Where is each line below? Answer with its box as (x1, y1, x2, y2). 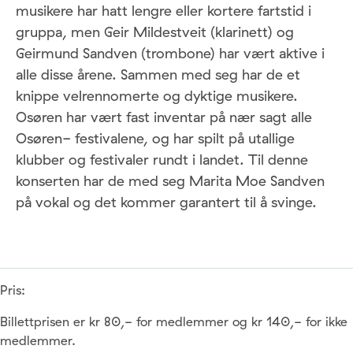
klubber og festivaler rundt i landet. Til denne (16, 150, 308, 169)
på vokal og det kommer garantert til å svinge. (16, 193, 317, 211)
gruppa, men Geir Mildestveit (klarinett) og (16, 23, 294, 41)
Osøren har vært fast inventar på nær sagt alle (16, 108, 312, 126)
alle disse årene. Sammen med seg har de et (16, 65, 300, 84)
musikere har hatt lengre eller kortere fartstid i (16, 2, 311, 20)
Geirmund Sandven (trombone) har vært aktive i (16, 44, 325, 62)
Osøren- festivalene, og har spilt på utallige (16, 129, 295, 147)
